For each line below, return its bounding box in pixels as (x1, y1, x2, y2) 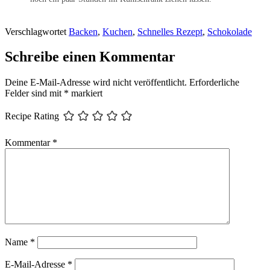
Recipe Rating (5, 111, 59, 122)
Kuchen (102, 26, 133, 37)
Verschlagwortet (5, 26, 69, 37)
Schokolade (207, 26, 252, 37)
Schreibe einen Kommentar (5, 49, 175, 65)
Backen (69, 26, 98, 37)
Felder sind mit (5, 88, 64, 99)
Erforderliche (189, 77, 239, 88)
